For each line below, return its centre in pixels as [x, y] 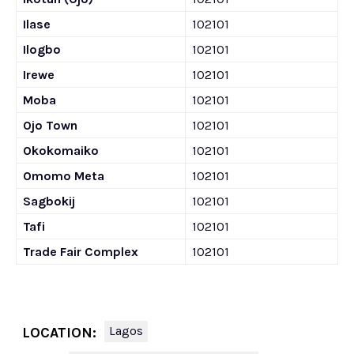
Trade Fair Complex [81, 252]
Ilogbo [42, 49]
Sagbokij [49, 201]
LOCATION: [59, 333]
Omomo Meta [64, 176]
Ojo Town [50, 125]
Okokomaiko [61, 151]
